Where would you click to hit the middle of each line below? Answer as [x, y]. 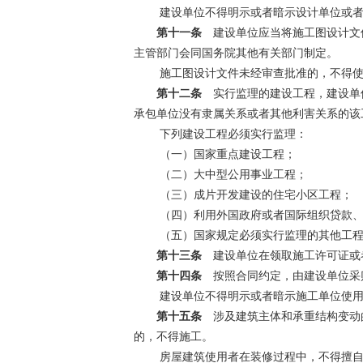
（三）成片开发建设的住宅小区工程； [254, 194]
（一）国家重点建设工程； [226, 154]
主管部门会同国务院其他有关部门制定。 [235, 53]
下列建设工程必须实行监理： [231, 134]
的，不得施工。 [173, 336]
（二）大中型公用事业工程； [231, 174]
